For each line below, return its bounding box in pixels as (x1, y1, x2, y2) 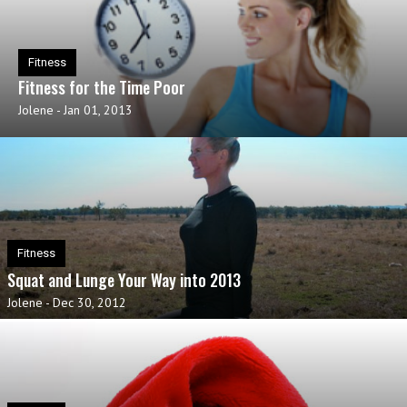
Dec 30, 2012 (53, 294, 126, 311)
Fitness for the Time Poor (18, 75, 185, 99)
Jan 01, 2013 (64, 102, 133, 118)
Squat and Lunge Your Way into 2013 (7, 268, 241, 292)
